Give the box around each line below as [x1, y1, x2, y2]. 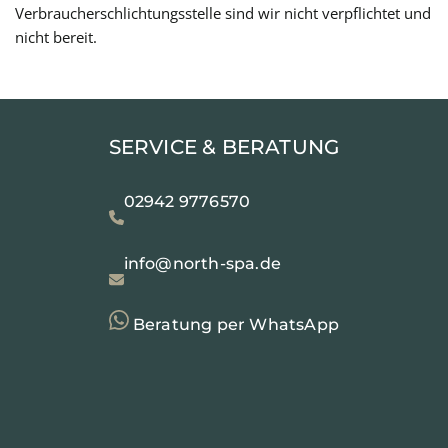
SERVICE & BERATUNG [108, 135, 340, 159]
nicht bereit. [15, 27, 97, 47]
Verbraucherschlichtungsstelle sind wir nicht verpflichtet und [15, 3, 431, 23]
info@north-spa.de [123, 254, 282, 273]
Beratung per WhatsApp [128, 315, 340, 334]
